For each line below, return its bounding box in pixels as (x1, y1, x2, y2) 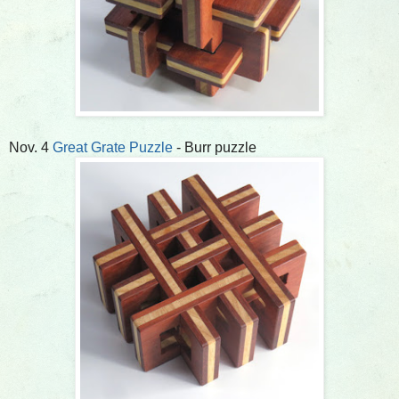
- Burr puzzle (173, 139, 256, 155)
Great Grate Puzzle (53, 139, 173, 155)
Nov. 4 (9, 139, 53, 155)
